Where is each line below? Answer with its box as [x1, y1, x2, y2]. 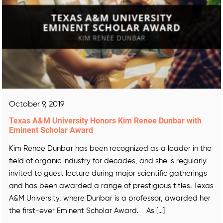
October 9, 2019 [9, 100, 64, 109]
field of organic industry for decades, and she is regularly [9, 157, 207, 165]
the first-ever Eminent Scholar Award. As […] [9, 207, 165, 215]
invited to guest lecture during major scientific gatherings [9, 169, 207, 177]
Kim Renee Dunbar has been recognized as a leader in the [9, 144, 212, 152]
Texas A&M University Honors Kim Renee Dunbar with [9, 115, 202, 125]
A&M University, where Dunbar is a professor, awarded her [9, 194, 211, 202]
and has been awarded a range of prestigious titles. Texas [9, 182, 214, 190]
